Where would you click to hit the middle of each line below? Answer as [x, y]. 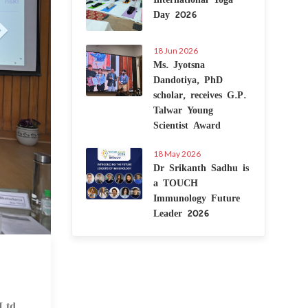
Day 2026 [175, 14]
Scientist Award [187, 124]
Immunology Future [196, 197]
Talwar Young [183, 109]
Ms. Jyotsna [179, 64]
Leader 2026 [181, 212]
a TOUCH [175, 182]
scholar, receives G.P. [199, 94]
